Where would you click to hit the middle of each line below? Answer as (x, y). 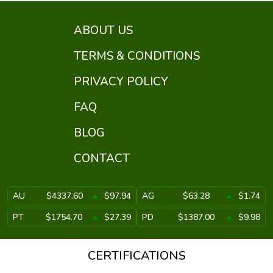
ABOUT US (103, 30)
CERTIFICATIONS (136, 256)
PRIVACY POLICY (121, 82)
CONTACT (101, 158)
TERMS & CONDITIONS (136, 56)
